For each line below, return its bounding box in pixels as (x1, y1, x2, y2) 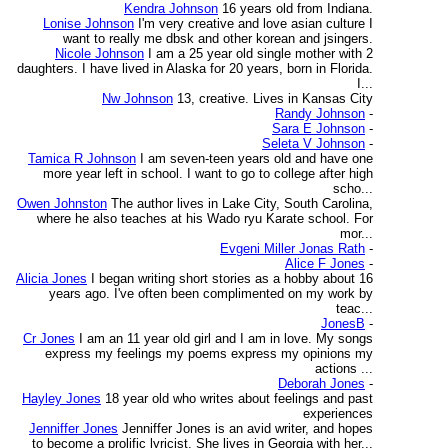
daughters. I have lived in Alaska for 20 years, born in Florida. (17, 61, 373, 76)
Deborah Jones (278, 376, 365, 391)
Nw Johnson (102, 91, 173, 106)
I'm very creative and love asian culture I (138, 16, 373, 31)
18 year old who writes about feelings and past (105, 391, 373, 406)
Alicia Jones (16, 271, 87, 286)
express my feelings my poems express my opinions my (45, 346, 373, 361)
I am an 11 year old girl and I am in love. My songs (79, 331, 373, 346)
